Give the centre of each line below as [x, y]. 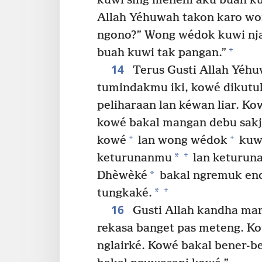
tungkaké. [125, 193]
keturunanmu [135, 158]
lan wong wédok [181, 140]
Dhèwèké [122, 175]
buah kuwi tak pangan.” [162, 53]
